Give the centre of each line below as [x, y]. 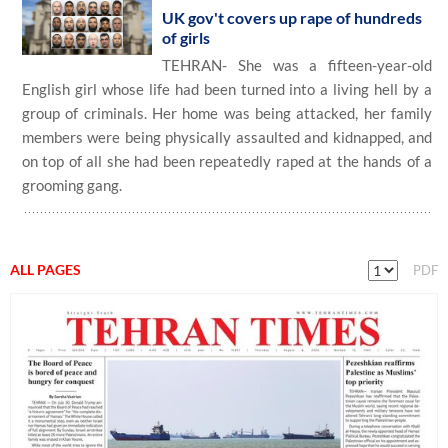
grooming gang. [72, 185]
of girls [186, 37]
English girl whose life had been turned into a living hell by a [227, 89]
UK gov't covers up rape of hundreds [292, 17]
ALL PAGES [45, 269]
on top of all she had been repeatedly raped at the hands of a [227, 161]
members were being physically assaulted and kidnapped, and [227, 137]
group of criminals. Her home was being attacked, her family [227, 113]
